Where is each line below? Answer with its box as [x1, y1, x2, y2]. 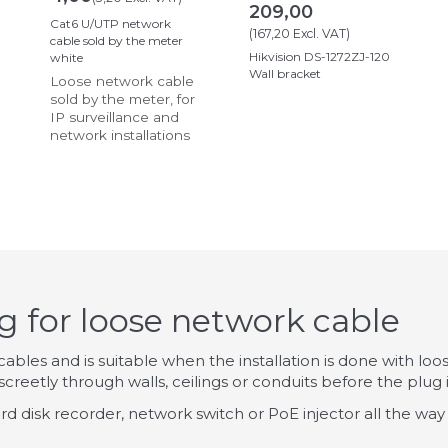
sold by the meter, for [50, 91, 195, 108]
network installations [50, 127, 190, 144]
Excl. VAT [290, 26, 346, 42]
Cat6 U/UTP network [50, 16, 171, 32]
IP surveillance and [50, 109, 179, 126]
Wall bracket [249, 66, 321, 82]
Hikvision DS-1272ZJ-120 [249, 49, 390, 65]
